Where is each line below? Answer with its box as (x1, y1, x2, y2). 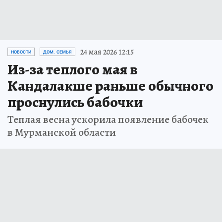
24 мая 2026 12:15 (80, 46, 134, 57)
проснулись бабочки (7, 92, 143, 112)
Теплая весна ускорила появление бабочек (7, 111, 209, 127)
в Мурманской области (7, 124, 116, 140)
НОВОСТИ (11, 49, 31, 55)
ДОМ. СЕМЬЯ (43, 49, 72, 55)
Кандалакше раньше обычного (7, 75, 214, 96)
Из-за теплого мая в (7, 59, 138, 79)
